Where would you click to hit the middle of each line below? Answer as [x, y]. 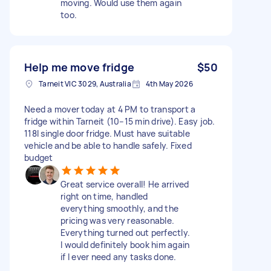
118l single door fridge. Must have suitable [107, 133]
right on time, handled [104, 196]
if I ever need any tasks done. [119, 256]
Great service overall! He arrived [125, 184]
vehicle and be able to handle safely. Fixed [108, 145]
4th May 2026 [169, 83]
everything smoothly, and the [119, 208]
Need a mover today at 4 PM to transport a [110, 109]
